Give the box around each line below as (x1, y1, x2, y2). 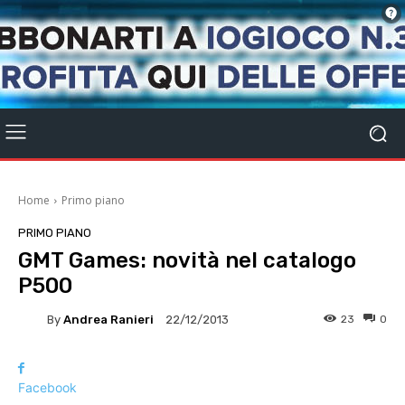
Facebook (18, 380, 77, 395)
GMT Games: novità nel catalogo (18, 248, 356, 273)
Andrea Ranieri (63, 312, 154, 326)
